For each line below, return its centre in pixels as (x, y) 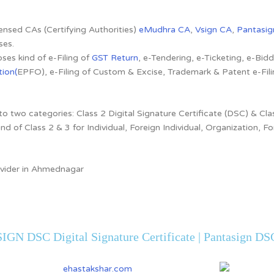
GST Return (115, 57)
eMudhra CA (165, 29)
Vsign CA (213, 29)
